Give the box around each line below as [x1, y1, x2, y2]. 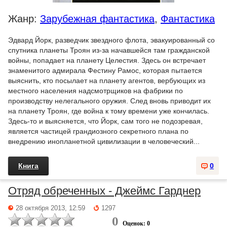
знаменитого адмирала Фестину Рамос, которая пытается [8, 66, 202, 74]
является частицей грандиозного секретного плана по [8, 127, 188, 135]
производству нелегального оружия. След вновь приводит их [8, 96, 211, 105]
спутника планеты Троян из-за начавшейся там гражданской [8, 46, 210, 54]
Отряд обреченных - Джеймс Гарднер [8, 184, 201, 197]
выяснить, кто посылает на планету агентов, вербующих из [8, 76, 205, 85]
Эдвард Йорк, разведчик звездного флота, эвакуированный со [8, 35, 215, 44]
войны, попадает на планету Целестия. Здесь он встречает [8, 56, 206, 64]
